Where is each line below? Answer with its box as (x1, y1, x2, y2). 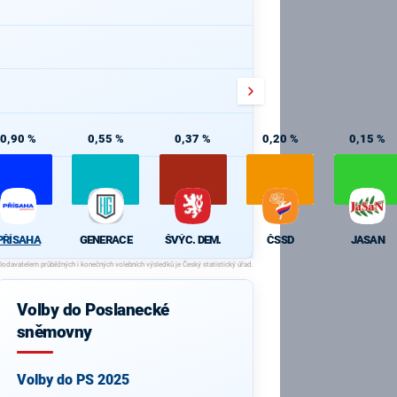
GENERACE (79, 232, 132, 246)
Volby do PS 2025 (16, 371, 129, 389)
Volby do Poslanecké (16, 300, 169, 320)
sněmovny (16, 323, 92, 342)
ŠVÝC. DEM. (164, 232, 222, 246)
